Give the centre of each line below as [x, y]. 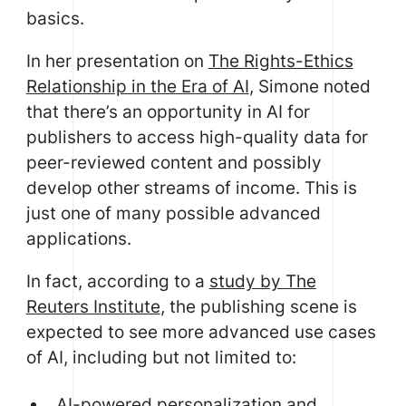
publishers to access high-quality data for [197, 136]
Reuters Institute [93, 306]
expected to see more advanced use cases [201, 331]
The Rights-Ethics [280, 60]
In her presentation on [117, 60]
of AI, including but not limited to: [161, 357]
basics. [55, 18]
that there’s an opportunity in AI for [168, 111]
